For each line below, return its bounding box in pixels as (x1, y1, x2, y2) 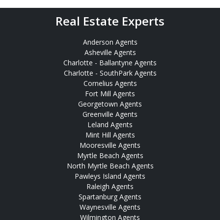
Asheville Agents (84, 47, 136, 57)
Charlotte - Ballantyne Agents (63, 57, 157, 67)
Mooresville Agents (80, 140, 140, 150)
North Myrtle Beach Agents (66, 161, 154, 170)
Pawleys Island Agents (75, 171, 145, 181)
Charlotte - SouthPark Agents (63, 68, 157, 78)
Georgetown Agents (78, 99, 142, 109)
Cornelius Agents (83, 78, 137, 88)
